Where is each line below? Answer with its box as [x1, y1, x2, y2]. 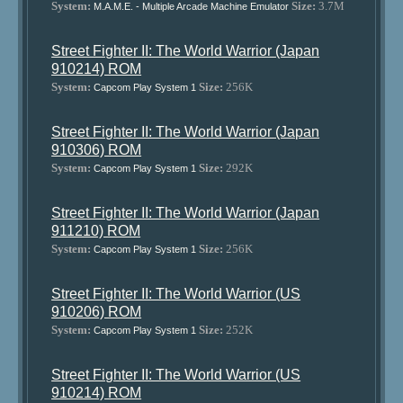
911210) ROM [51, 223, 141, 238]
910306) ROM [51, 142, 142, 157]
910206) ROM [51, 304, 142, 319]
